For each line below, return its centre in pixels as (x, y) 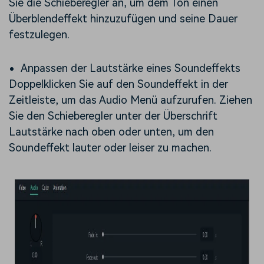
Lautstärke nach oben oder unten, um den (111, 132)
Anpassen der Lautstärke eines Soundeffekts (131, 68)
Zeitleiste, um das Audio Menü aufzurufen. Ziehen (131, 100)
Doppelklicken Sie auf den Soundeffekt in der (118, 84)
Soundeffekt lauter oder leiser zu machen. (110, 148)
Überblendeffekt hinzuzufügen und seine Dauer (123, 19)
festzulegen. (39, 35)
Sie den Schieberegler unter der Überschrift (113, 116)
